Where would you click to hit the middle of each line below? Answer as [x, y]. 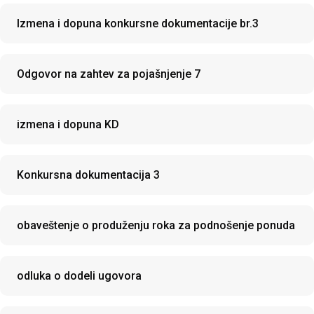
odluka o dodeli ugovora [79, 276]
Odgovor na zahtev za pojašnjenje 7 [109, 74]
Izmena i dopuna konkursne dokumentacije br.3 [138, 23]
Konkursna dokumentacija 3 [88, 175]
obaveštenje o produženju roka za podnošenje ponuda [156, 225]
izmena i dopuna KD [68, 124]
